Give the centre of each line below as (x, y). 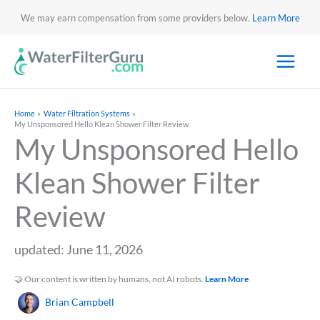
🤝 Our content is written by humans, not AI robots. (110, 279)
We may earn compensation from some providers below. (136, 17)
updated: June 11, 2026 (79, 250)
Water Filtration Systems (86, 114)
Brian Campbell (80, 302)
